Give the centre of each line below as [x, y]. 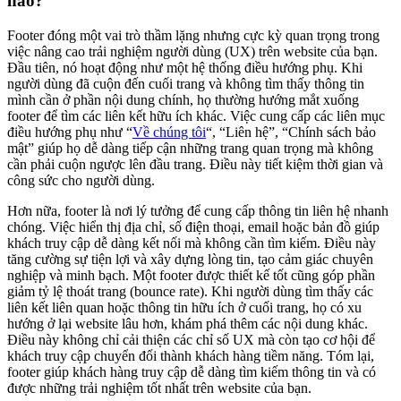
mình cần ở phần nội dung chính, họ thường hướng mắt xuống [183, 99]
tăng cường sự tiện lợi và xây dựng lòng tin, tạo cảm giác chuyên [190, 259]
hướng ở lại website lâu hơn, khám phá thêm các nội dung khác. [188, 323]
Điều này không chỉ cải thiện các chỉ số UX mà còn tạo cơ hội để [191, 339]
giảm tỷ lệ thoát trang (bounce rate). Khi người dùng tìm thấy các [190, 291]
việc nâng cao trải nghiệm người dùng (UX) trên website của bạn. [192, 51]
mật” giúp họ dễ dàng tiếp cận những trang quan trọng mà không [190, 148]
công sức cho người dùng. [81, 180]
